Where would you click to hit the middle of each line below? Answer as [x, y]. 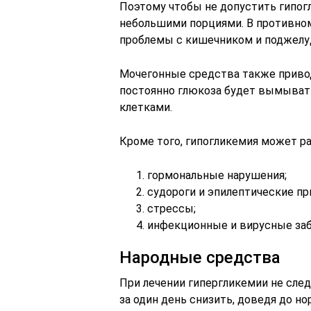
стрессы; [171, 209]
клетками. [146, 107]
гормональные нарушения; [217, 175]
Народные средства [200, 258]
